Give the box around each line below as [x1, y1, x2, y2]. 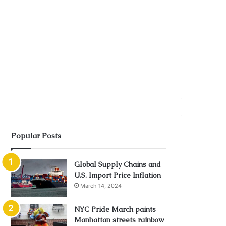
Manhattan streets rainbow [74, 215, 164, 224]
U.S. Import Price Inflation [74, 171, 161, 180]
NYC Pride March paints [74, 205, 156, 214]
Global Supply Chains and [74, 160, 161, 169]
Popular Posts [11, 131, 62, 140]
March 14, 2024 [80, 182, 122, 189]
